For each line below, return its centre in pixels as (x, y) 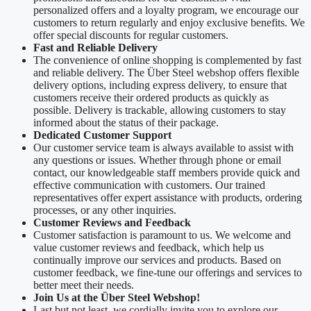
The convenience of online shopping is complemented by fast (167, 60)
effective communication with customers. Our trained (149, 185)
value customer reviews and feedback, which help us (149, 248)
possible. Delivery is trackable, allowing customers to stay (160, 110)
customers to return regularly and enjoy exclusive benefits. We (169, 23)
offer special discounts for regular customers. (131, 35)
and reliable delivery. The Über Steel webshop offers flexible (166, 73)
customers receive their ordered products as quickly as (151, 98)
